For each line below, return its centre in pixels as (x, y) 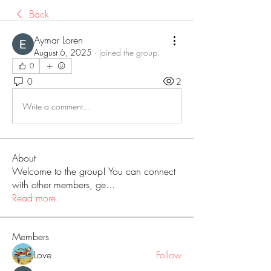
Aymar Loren (58, 40)
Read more (34, 198)
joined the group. (129, 52)
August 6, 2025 (63, 52)
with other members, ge (59, 184)
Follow (169, 255)
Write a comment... (56, 106)
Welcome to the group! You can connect (94, 171)
